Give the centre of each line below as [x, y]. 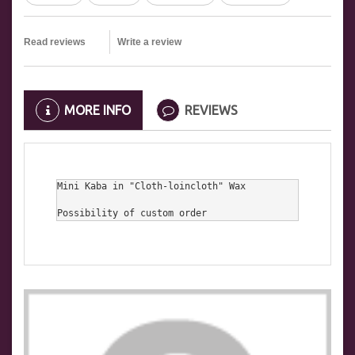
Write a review [149, 42]
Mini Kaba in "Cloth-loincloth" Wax [151, 187]
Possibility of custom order [132, 214]
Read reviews [55, 42]
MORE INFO [97, 111]
